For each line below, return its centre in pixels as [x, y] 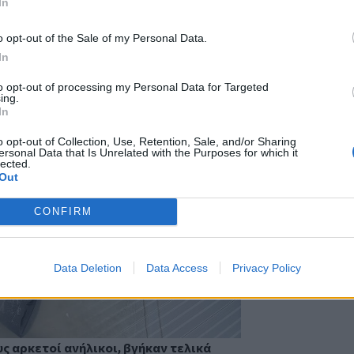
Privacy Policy [266, 267]
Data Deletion [87, 267]
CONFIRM [63, 211]
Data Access [177, 267]
